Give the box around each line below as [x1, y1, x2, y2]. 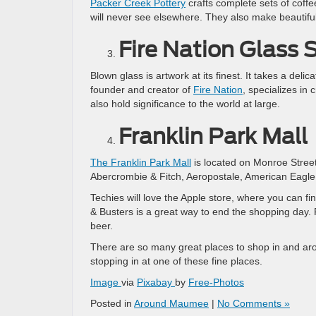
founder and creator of [90, 84, 193, 95]
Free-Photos [188, 276, 244, 288]
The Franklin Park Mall [90, 157, 191, 168]
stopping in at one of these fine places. [90, 255, 262, 267]
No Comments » [217, 298, 290, 309]
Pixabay [137, 276, 175, 288]
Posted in [90, 298, 134, 309]
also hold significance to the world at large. [90, 98, 280, 109]
